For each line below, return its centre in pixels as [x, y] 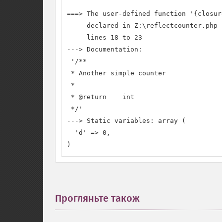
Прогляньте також [97, 198]
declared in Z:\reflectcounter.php [142, 26]
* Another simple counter [116, 73]
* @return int [101, 97]
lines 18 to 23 [105, 37]
